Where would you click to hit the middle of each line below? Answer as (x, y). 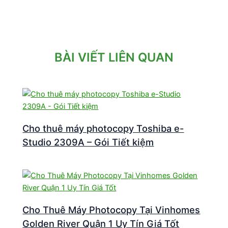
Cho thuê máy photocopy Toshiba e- (103, 129)
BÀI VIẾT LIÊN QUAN (114, 58)
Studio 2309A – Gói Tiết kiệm (88, 142)
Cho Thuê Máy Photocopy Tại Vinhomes (111, 210)
